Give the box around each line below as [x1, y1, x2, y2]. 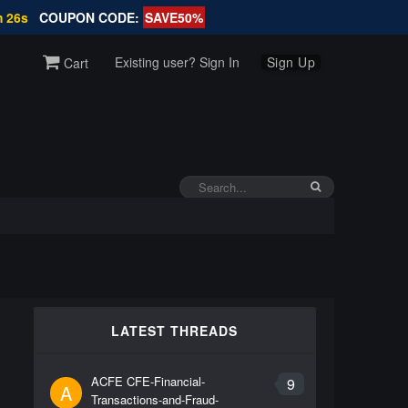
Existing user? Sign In [114, 52, 240, 71]
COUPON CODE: [38, 8, 143, 26]
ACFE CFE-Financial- [90, 372, 205, 390]
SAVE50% [144, 8, 203, 26]
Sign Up [266, 52, 316, 71]
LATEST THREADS [111, 321, 238, 340]
